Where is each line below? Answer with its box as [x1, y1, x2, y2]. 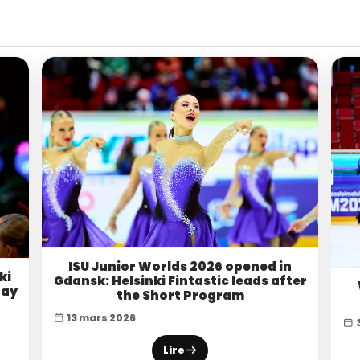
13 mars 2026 [65, 310, 136, 325]
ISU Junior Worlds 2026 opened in [68, 257, 292, 275]
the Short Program [116, 286, 244, 304]
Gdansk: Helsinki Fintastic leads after [53, 272, 307, 289]
